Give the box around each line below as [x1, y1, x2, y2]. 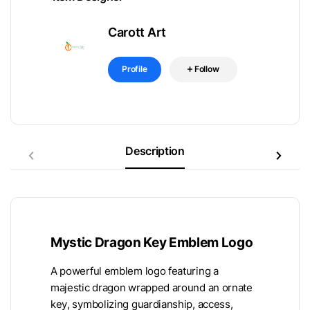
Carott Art [108, 25, 166, 39]
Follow [194, 64, 219, 74]
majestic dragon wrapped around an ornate [51, 281, 253, 294]
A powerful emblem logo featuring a [51, 264, 219, 277]
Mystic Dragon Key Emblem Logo [51, 233, 253, 250]
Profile [122, 64, 147, 74]
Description [125, 143, 185, 158]
